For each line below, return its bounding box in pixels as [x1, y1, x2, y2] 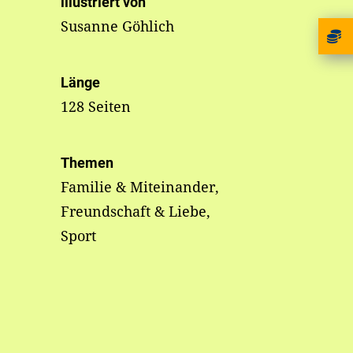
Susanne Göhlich [60, 17, 174, 35]
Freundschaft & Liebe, [60, 202, 210, 221]
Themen [60, 154, 113, 171]
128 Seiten [60, 97, 131, 116]
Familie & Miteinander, [60, 177, 219, 196]
